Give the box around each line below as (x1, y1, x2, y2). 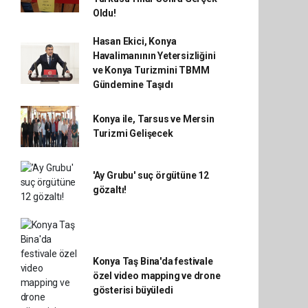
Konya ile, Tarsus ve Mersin (92, 113, 214, 124)
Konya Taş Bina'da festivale (92, 255, 213, 267)
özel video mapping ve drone (92, 269, 221, 281)
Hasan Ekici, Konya (92, 36, 177, 47)
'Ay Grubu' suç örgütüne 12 (92, 169, 209, 181)
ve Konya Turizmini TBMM (92, 65, 210, 76)
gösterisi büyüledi (92, 284, 173, 296)
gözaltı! (92, 184, 127, 195)
